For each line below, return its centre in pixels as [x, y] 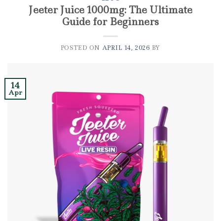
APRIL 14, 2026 [126, 48]
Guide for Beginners [110, 22]
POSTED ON [81, 48]
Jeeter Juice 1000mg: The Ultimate [110, 10]
